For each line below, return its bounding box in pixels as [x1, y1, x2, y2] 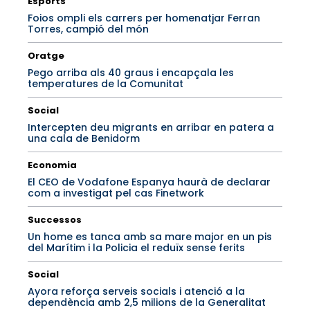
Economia [28, 158, 77, 172]
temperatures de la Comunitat [28, 77, 183, 91]
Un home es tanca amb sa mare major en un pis [28, 230, 272, 244]
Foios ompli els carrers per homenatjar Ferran [28, 11, 260, 26]
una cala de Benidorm [28, 131, 140, 146]
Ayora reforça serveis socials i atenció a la [28, 284, 245, 299]
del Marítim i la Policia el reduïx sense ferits [28, 241, 245, 255]
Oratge [28, 49, 64, 63]
